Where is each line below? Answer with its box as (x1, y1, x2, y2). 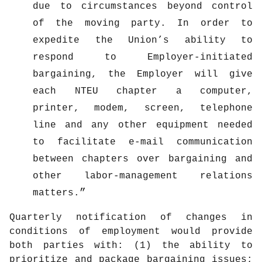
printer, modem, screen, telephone (33, 103, 253, 114)
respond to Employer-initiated (33, 52, 253, 63)
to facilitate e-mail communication (33, 137, 253, 148)
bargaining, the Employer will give (33, 69, 253, 80)
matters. (33, 188, 80, 199)
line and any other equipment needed (33, 120, 253, 131)
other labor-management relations (33, 171, 253, 182)
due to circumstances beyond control (33, 1, 253, 12)
